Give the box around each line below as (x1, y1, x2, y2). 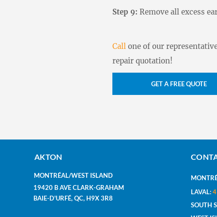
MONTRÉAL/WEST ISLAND (34, 171, 113, 179)
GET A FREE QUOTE (151, 80, 207, 88)
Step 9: (112, 7, 139, 16)
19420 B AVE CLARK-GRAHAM (33, 184, 125, 191)
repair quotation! (112, 56, 172, 65)
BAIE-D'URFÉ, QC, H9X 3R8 (33, 194, 113, 202)
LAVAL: (191, 188, 213, 196)
